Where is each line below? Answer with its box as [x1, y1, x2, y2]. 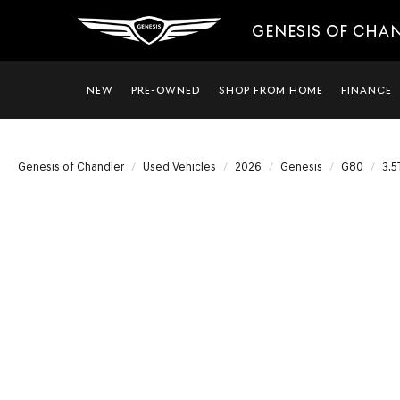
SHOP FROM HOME [219, 84, 323, 96]
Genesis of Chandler [18, 160, 124, 173]
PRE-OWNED [131, 84, 201, 96]
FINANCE [341, 84, 392, 96]
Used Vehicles [143, 160, 216, 173]
